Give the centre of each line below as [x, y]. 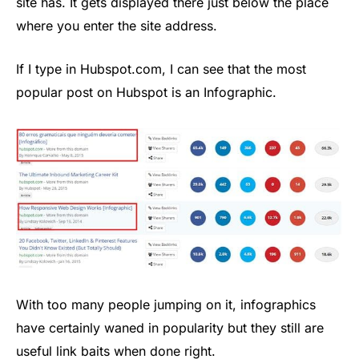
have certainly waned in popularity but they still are [170, 328]
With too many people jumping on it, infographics [166, 305]
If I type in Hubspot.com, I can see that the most [161, 69]
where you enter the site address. [117, 26]
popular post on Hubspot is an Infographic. [146, 92]
